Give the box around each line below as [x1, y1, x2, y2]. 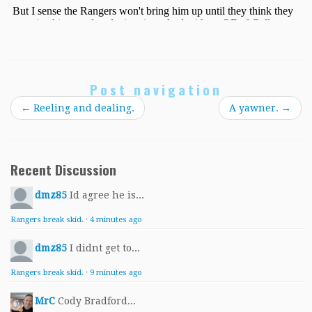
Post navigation [90, 79, 222, 100]
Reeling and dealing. [31, 102, 134, 114]
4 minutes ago [90, 214, 142, 224]
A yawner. [229, 102, 281, 114]
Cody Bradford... [58, 295, 136, 306]
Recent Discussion [10, 159, 116, 180]
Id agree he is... [70, 189, 144, 201]
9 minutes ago [90, 267, 142, 277]
